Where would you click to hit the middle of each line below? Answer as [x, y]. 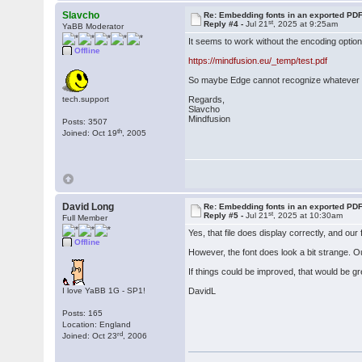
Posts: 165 [83, 313]
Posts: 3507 [85, 122]
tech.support [86, 99]
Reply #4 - [225, 24]
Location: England [97, 324]
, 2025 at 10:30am [308, 215]
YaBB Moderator [93, 26]
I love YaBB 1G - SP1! [104, 290]
